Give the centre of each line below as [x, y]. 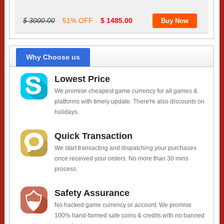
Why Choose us [53, 57]
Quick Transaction [94, 136]
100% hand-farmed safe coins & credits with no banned [130, 216]
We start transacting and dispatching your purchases [126, 148]
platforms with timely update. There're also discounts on [130, 102]
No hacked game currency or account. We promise [123, 205]
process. [66, 169]
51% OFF [77, 20]
